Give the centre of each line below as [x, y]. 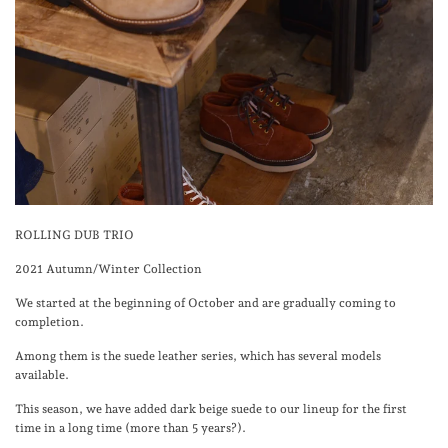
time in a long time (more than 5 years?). [130, 428]
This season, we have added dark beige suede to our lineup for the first [211, 409]
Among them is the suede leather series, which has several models [198, 356]
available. [42, 375]
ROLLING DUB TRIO [74, 235]
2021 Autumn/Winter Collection [108, 269]
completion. [49, 322]
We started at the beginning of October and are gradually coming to [205, 303]
